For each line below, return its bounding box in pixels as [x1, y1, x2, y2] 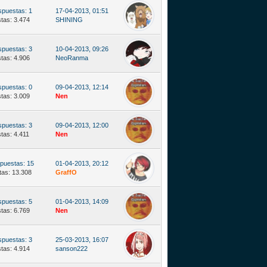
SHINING [55, 16, 83, 23]
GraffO [55, 169, 77, 176]
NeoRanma [55, 54, 88, 61]
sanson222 [55, 245, 88, 252]
